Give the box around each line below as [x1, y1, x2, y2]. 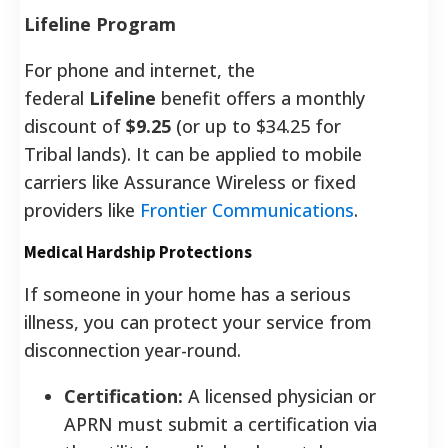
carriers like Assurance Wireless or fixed [24, 169, 356, 194]
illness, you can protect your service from [24, 309, 372, 334]
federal [24, 85, 89, 110]
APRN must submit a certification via [64, 411, 377, 436]
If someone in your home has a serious [24, 281, 351, 306]
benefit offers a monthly [156, 85, 365, 110]
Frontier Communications [140, 197, 354, 222]
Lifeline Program [24, 11, 176, 36]
